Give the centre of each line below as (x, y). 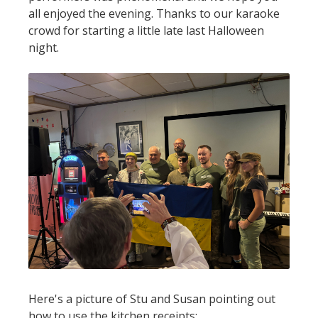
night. (44, 48)
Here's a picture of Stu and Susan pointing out (152, 299)
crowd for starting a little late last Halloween (146, 31)
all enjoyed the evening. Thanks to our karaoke (154, 14)
